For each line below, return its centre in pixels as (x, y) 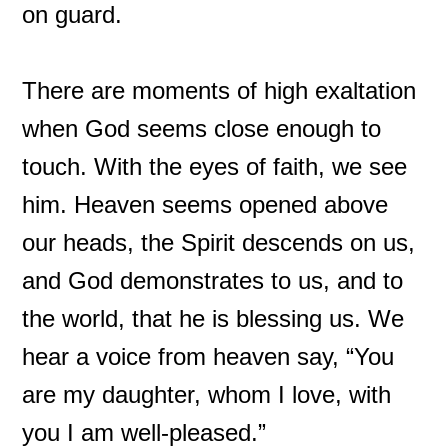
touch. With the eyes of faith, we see (215, 166)
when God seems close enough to (202, 128)
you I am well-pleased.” (144, 432)
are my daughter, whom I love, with (207, 394)
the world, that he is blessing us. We (213, 318)
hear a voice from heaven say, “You (208, 356)
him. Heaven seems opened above (205, 204)
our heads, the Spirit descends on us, (219, 242)
